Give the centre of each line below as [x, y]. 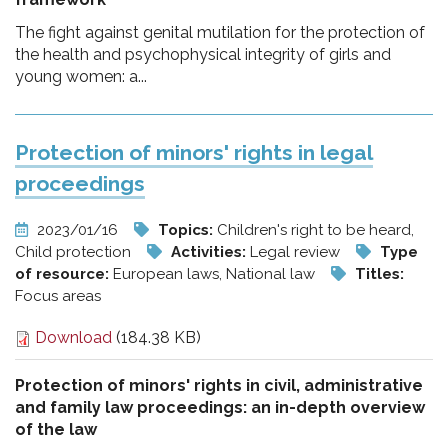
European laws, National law [216, 274]
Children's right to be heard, [315, 230]
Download [71, 337]
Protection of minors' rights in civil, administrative [219, 385]
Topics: [187, 230]
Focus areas [58, 296]
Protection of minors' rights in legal [194, 152]
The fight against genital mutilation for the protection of [220, 32]
